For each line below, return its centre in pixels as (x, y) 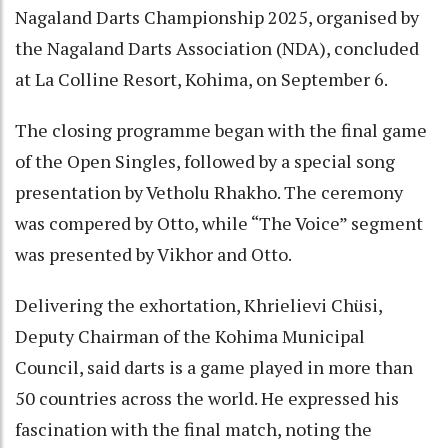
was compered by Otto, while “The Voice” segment (219, 222)
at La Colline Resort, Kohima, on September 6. (201, 78)
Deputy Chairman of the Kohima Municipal (190, 335)
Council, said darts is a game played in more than (214, 366)
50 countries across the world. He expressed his (207, 397)
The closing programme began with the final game (221, 129)
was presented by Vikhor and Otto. (153, 253)
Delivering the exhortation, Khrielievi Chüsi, (198, 304)
